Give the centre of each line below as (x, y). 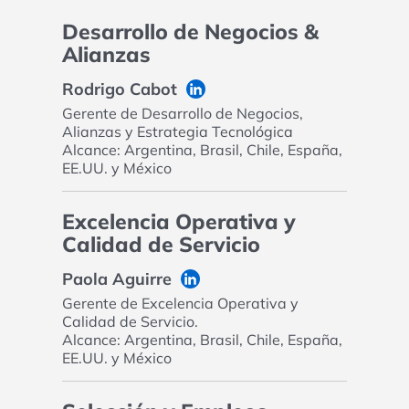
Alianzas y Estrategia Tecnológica (177, 132)
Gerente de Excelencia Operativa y (180, 304)
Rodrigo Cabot (119, 89)
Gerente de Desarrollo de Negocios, (182, 114)
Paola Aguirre (116, 279)
